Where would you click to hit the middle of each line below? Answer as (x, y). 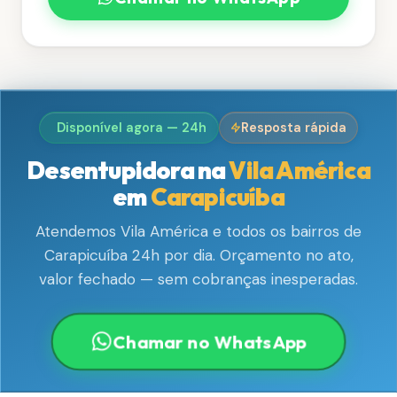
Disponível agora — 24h (132, 127)
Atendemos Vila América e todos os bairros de (198, 232)
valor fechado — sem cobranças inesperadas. (198, 280)
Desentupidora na (128, 170)
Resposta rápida (293, 127)
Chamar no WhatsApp (210, 342)
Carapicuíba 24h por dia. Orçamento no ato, (198, 256)
